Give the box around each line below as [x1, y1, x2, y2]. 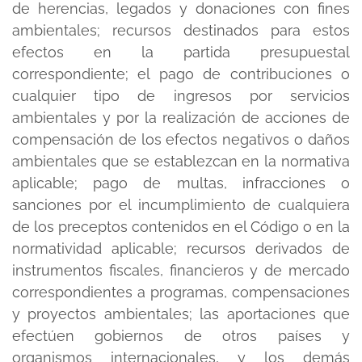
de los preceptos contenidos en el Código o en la [12, 218, 350, 235]
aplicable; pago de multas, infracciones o [12, 175, 350, 192]
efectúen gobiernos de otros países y [12, 327, 350, 344]
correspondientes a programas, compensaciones [12, 284, 350, 301]
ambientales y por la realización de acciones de [12, 109, 350, 126]
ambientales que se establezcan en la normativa [12, 153, 350, 170]
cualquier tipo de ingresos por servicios [12, 87, 350, 104]
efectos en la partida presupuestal [12, 44, 350, 61]
